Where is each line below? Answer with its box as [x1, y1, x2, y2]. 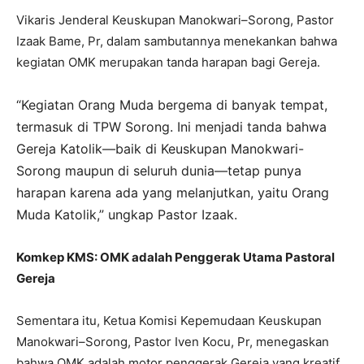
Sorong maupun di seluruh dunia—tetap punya [16, 162, 301, 179]
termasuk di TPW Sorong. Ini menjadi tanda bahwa [16, 118, 327, 135]
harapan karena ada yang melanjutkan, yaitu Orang [16, 184, 329, 201]
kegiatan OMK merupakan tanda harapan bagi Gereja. [16, 54, 320, 70]
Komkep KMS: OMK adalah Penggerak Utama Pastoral [16, 249, 335, 265]
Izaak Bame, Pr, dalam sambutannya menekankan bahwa [16, 32, 337, 49]
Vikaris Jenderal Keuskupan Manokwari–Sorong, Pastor [16, 11, 334, 28]
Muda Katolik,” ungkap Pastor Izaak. [16, 206, 237, 223]
